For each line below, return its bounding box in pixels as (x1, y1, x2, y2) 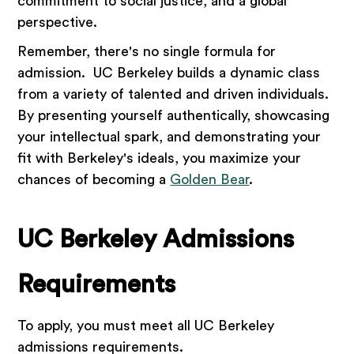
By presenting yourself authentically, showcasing (17, 108, 330, 123)
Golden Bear (170, 172, 250, 187)
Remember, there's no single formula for (17, 44, 277, 59)
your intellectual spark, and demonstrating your (17, 130, 322, 145)
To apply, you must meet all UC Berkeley (17, 318, 275, 333)
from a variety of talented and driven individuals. (17, 87, 333, 102)
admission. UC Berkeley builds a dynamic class (17, 66, 321, 81)
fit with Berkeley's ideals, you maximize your (17, 151, 302, 166)
